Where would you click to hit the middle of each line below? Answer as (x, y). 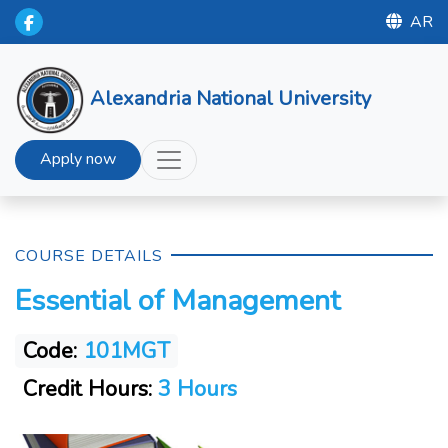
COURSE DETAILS (89, 256)
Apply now (78, 159)
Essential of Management (177, 300)
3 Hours (194, 389)
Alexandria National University (230, 98)
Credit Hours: (87, 389)
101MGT (126, 351)
